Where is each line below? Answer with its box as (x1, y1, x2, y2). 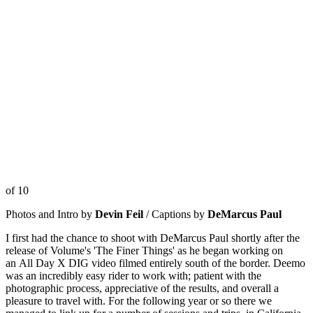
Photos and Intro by (6, 208, 95, 221)
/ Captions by (143, 208, 208, 221)
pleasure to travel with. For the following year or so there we (6, 295, 272, 307)
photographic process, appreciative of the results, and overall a (6, 282, 279, 295)
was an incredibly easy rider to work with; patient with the (6, 270, 261, 282)
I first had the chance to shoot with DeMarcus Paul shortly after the (6, 232, 300, 245)
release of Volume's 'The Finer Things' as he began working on (6, 245, 283, 257)
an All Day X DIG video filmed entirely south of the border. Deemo (6, 257, 305, 270)
